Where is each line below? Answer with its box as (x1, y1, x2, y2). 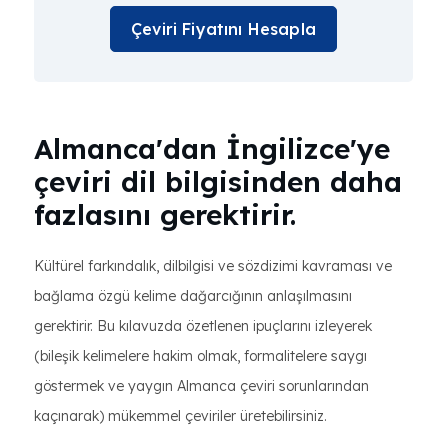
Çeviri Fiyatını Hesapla (131, 19, 316, 39)
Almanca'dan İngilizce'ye (34, 131, 390, 166)
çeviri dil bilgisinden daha (34, 164, 402, 199)
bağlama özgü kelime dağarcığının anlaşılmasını (34, 287, 352, 305)
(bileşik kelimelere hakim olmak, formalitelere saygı (34, 347, 367, 365)
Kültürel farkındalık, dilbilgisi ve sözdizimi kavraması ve (34, 257, 392, 275)
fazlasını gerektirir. (34, 197, 296, 232)
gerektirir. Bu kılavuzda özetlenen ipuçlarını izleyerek (34, 317, 372, 335)
